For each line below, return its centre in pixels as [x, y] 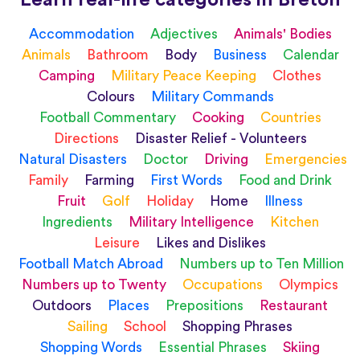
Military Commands [212, 96]
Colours [112, 96]
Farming [111, 180]
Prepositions [206, 305]
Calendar [311, 55]
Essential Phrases [214, 347]
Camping [68, 76]
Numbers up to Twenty [96, 284]
